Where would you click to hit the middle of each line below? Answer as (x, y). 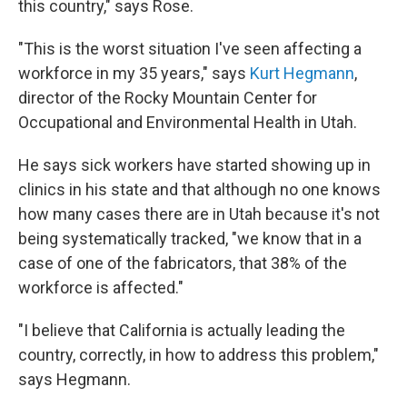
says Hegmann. (74, 380)
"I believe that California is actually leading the (182, 331)
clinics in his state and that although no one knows (199, 190)
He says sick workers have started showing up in (194, 165)
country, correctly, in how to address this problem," (199, 355)
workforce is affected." (101, 288)
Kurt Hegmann (302, 74)
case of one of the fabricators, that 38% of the (183, 263)
